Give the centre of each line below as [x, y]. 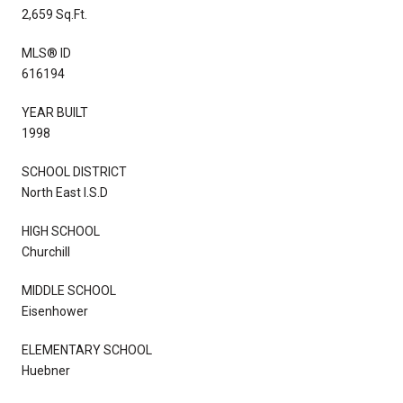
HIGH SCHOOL [61, 231]
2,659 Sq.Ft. [54, 14]
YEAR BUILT [55, 112]
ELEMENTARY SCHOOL [87, 349]
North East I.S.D [65, 192]
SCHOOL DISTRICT [74, 171]
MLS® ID [46, 53]
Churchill [46, 251]
